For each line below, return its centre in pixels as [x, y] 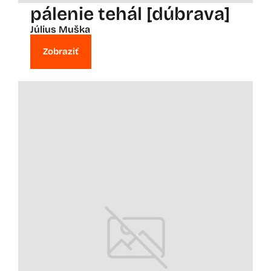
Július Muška [60, 29]
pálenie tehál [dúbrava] [130, 14]
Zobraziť [61, 51]
